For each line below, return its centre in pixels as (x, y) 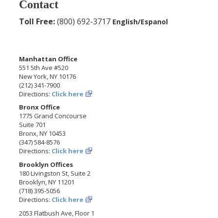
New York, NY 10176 (48, 76)
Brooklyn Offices (46, 165)
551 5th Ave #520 (44, 67)
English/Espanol (140, 21)
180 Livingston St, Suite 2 (55, 173)
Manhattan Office (48, 59)
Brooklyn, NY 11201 (47, 182)
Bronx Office (40, 107)
